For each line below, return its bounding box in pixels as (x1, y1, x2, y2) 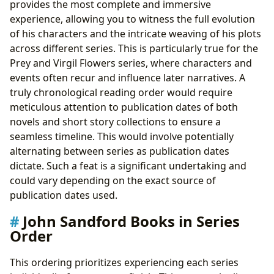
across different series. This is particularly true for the (10, 41, 258, 55)
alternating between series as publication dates (10, 144, 229, 158)
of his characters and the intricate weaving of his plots (10, 26, 261, 40)
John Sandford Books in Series (23, 210, 240, 231)
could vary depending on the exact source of (10, 173, 216, 187)
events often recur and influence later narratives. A (10, 70, 245, 84)
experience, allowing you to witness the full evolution (10, 12, 255, 26)
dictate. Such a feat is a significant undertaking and (10, 158, 246, 172)
